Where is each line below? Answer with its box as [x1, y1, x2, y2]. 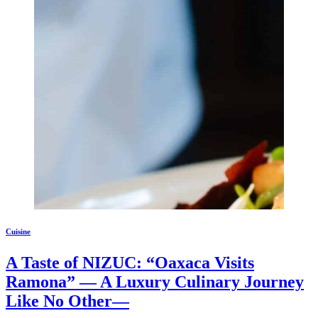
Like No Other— [6, 292, 129, 310]
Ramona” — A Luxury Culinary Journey [6, 273, 304, 291]
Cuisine [6, 227, 31, 236]
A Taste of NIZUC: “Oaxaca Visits [6, 253, 254, 272]
